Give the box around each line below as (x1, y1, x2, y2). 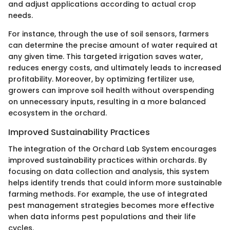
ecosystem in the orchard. (8, 108, 107, 119)
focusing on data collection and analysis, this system (8, 166, 209, 177)
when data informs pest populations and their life (8, 211, 196, 222)
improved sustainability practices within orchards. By (8, 155, 207, 165)
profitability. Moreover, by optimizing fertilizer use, (8, 74, 194, 85)
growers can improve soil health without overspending (8, 85, 214, 96)
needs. (8, 10, 33, 21)
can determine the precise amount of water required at (8, 40, 218, 51)
